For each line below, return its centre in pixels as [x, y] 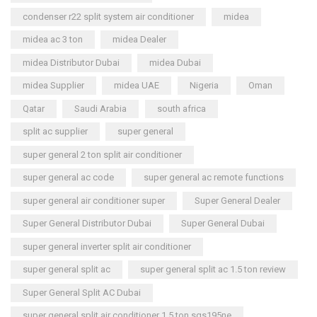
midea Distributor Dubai [71, 62]
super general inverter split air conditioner [107, 246]
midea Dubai [175, 62]
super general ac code [68, 178]
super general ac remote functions [214, 178]
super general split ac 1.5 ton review [213, 270]
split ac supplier [55, 132]
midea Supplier [53, 86]
